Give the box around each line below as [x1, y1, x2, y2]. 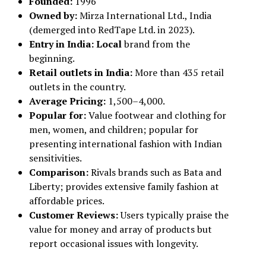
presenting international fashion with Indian [28, 137, 222, 150]
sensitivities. [28, 151, 82, 164]
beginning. [28, 52, 75, 65]
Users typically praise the [120, 208, 229, 221]
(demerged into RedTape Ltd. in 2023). [28, 23, 195, 36]
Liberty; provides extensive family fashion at [28, 180, 219, 193]
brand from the [123, 37, 190, 50]
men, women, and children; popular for [28, 123, 198, 136]
